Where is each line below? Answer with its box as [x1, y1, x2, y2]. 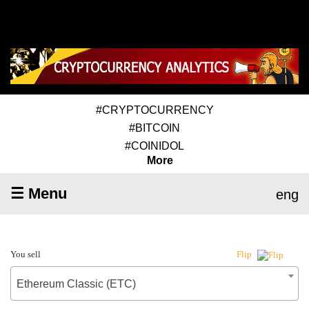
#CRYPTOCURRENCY [95, 103, 214, 116]
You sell [10, 248, 41, 259]
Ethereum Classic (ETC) [17, 277, 136, 290]
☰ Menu [10, 184, 67, 202]
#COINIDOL [125, 139, 184, 152]
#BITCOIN [129, 121, 180, 134]
